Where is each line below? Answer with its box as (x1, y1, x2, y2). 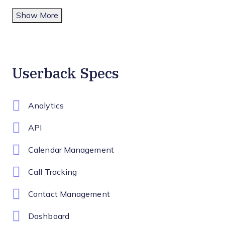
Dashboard (28, 212, 69, 221)
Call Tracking (28, 168, 77, 177)
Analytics (28, 101, 64, 110)
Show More (16, 11, 58, 20)
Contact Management (28, 190, 110, 199)
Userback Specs (12, 63, 119, 83)
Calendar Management (28, 146, 114, 155)
